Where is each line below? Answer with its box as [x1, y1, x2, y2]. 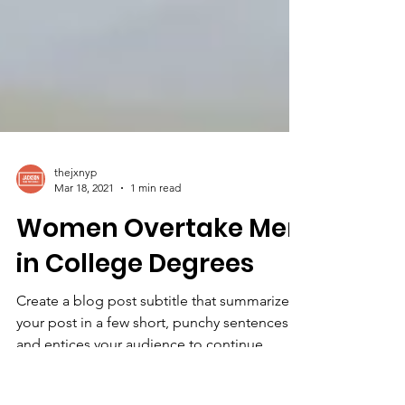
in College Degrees [16, 318, 254, 353]
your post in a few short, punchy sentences [16, 386, 288, 403]
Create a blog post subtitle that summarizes [16, 364, 296, 381]
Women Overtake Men [16, 283, 304, 318]
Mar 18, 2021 [54, 253, 114, 267]
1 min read [130, 253, 181, 267]
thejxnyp [54, 238, 97, 251]
